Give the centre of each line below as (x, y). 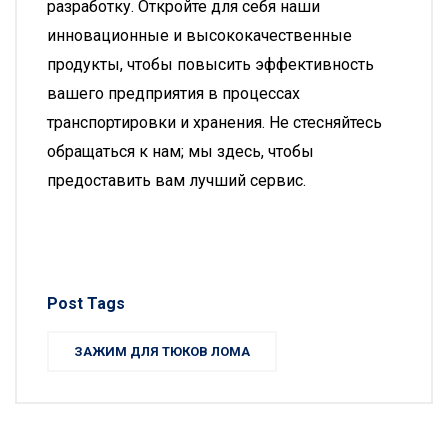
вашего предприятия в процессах (173, 93)
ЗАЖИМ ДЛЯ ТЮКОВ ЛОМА (162, 351)
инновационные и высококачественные (199, 35)
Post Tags (86, 303)
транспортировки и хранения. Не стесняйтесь (214, 122)
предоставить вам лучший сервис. (176, 180)
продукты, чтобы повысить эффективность (210, 64)
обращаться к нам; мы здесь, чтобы (180, 151)
